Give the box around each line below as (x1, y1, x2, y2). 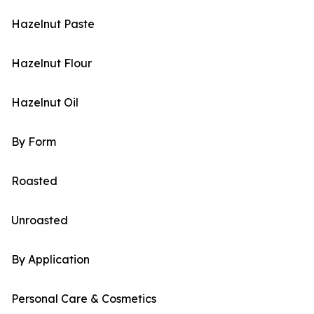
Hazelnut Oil (11, 95, 78, 110)
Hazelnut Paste (11, 17, 95, 32)
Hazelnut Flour (11, 56, 92, 71)
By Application (11, 252, 90, 267)
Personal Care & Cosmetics (11, 292, 156, 306)
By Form (11, 135, 56, 149)
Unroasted (11, 213, 68, 228)
